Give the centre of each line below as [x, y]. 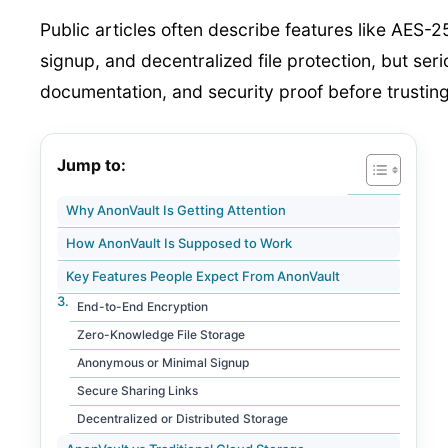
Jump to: [91, 164]
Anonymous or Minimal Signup [163, 362]
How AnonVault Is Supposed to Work [179, 242]
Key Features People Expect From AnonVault [203, 275]
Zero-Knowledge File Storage [161, 334]
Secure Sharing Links [137, 390]
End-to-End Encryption [142, 306]
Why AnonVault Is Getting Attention [176, 209]
